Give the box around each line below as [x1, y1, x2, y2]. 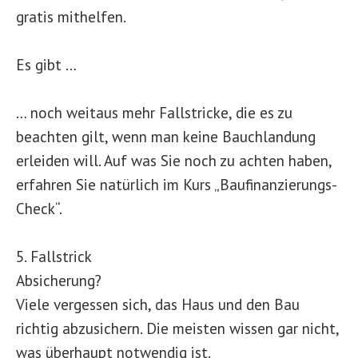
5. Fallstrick [16, 246, 92, 266]
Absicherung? [16, 270, 101, 290]
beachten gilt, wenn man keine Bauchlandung [16, 126, 316, 146]
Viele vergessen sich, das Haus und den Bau [16, 294, 300, 314]
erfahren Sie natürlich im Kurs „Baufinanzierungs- [16, 174, 337, 194]
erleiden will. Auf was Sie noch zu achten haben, [16, 150, 332, 170]
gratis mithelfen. [16, 6, 126, 26]
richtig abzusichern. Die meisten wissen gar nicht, [16, 318, 339, 338]
